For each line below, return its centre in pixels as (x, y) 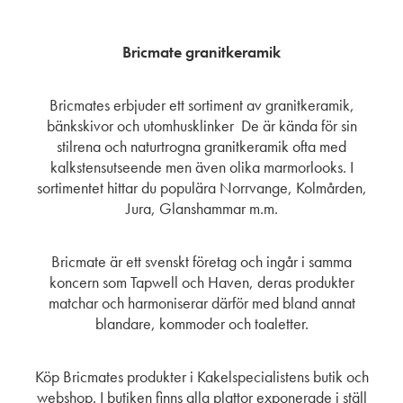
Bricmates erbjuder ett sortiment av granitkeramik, (201, 105)
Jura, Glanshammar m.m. (201, 209)
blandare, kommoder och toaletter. (201, 324)
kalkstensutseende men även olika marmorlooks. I (201, 167)
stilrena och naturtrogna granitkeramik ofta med (201, 147)
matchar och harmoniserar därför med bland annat (201, 303)
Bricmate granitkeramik (201, 52)
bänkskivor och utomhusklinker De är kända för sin (201, 126)
